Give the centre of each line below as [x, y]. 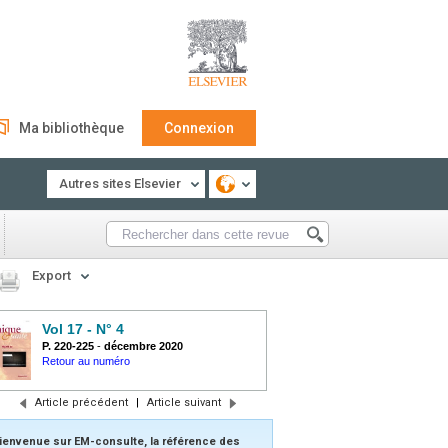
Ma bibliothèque [71, 128]
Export [51, 275]
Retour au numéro [86, 361]
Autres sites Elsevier [120, 183]
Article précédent [81, 402]
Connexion [199, 128]
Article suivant [183, 402]
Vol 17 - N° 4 [83, 329]
